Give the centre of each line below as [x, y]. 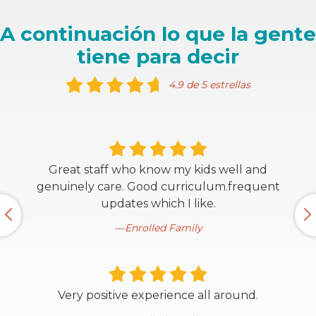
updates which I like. [158, 204]
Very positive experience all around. [158, 295]
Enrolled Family [163, 228]
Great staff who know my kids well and [158, 170]
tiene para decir [158, 56]
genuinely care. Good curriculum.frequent [158, 187]
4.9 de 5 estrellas [209, 85]
